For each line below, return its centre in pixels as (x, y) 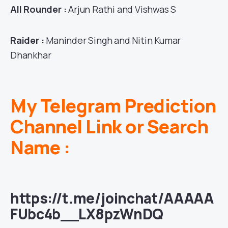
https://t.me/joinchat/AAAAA (112, 198)
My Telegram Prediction (113, 106)
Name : (40, 148)
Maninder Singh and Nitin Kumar (113, 40)
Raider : (28, 40)
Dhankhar (31, 55)
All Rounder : (39, 9)
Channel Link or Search (109, 127)
